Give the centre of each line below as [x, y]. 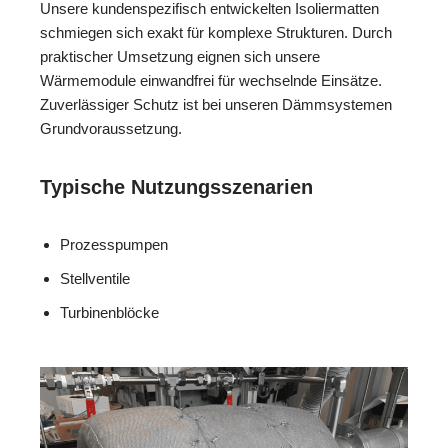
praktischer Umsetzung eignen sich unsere [180, 56]
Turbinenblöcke [109, 312]
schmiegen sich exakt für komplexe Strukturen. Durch [216, 32]
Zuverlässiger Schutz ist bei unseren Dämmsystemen [216, 104]
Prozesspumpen [114, 244]
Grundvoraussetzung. [111, 128]
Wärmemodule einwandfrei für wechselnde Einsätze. [211, 80]
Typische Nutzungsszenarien [176, 186]
